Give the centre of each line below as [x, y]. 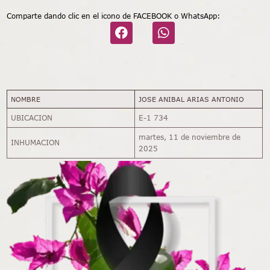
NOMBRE [25, 99]
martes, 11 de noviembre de [190, 137]
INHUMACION [36, 142]
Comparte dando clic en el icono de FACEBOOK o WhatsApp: [114, 16]
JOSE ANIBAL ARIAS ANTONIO [191, 99]
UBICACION [32, 118]
